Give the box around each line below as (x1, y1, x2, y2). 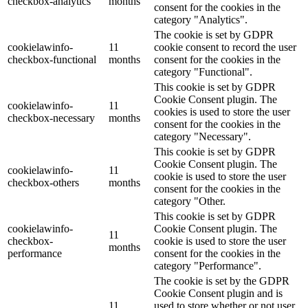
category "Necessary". (154, 131, 251, 143)
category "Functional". (154, 66, 252, 78)
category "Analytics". (154, 14, 247, 26)
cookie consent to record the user (154, 41, 296, 54)
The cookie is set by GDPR (154, 29, 274, 41)
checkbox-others (8, 177, 79, 189)
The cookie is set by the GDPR (154, 275, 289, 287)
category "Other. (154, 195, 225, 208)
